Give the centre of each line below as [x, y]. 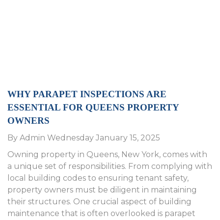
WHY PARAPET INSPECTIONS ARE [87, 94]
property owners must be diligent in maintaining [102, 190]
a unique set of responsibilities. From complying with [110, 166]
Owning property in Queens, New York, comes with [107, 155]
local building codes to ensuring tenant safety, [98, 178]
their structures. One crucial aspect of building [99, 202]
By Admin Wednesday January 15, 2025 [84, 138]
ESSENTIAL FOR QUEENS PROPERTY [93, 108]
